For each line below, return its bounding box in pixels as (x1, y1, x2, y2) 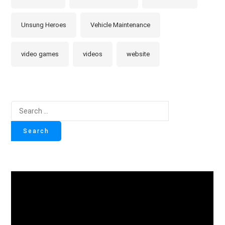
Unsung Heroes (21, 21, 67, 29)
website (127, 50, 150, 58)
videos (83, 50, 103, 58)
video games (21, 50, 59, 58)
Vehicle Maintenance (90, 21, 151, 29)
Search (168, 102, 197, 113)
